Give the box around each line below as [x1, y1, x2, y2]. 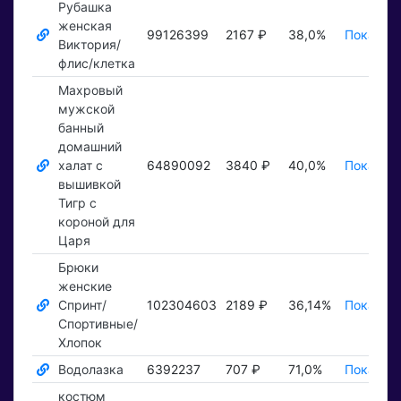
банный [57, 120, 104, 136]
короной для [57, 214, 135, 230]
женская [57, 18, 112, 34]
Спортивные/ [57, 316, 138, 332]
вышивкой [57, 176, 121, 192]
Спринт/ [57, 297, 107, 313]
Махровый [57, 82, 123, 98]
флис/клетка [57, 55, 135, 72]
